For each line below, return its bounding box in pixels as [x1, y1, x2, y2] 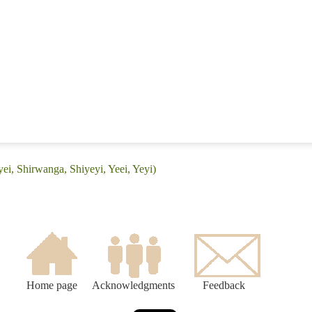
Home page [26, 279, 77, 292]
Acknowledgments [92, 279, 175, 292]
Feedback [203, 279, 245, 292]
